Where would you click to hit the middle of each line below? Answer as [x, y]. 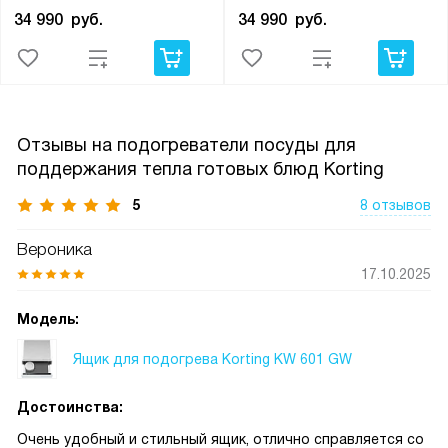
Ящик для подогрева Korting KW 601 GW [212, 358]
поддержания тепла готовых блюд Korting [200, 169]
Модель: [48, 319]
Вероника [54, 250]
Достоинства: [70, 407]
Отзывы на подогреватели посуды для [186, 145]
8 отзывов [395, 205]
